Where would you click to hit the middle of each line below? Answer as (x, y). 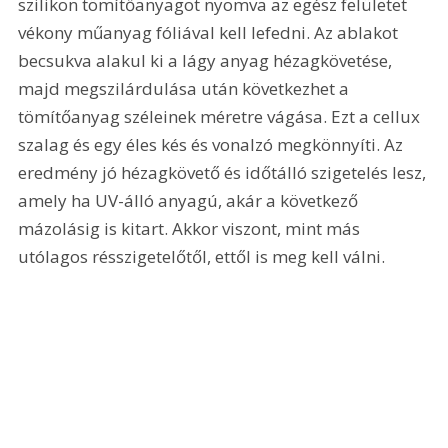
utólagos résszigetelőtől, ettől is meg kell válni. (202, 256)
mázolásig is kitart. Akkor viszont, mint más (191, 228)
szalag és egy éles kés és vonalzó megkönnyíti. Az (213, 144)
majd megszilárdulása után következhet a (186, 88)
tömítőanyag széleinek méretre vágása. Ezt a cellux (221, 116)
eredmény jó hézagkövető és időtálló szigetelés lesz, (224, 172)
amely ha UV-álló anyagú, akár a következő (190, 200)
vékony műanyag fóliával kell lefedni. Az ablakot (210, 32)
